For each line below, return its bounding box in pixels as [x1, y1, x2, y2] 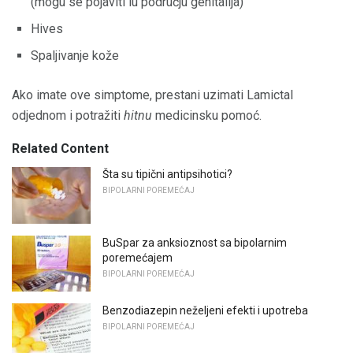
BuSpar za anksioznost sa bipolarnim [102, 236, 287, 249]
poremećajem [102, 251, 173, 264]
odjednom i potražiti [12, 108, 124, 124]
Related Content [12, 141, 109, 157]
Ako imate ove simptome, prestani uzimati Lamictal [12, 87, 293, 103]
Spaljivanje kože [31, 48, 119, 64]
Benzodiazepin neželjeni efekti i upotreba [102, 304, 308, 318]
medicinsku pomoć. [152, 108, 262, 124]
